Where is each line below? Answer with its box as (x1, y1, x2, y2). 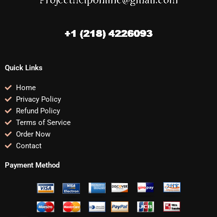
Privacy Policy (15, 94, 61, 104)
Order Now (15, 129, 50, 139)
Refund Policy (15, 106, 60, 115)
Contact (15, 141, 42, 150)
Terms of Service (15, 118, 71, 127)
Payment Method (5, 160, 60, 170)
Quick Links (5, 63, 43, 72)
